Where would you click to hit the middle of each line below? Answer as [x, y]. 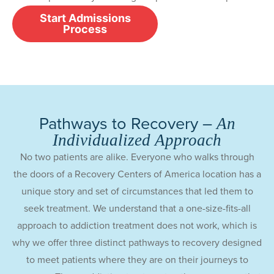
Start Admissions [85, 18]
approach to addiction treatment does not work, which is [137, 225]
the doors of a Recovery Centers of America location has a [137, 174]
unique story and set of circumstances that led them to [137, 191]
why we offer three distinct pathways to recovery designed [137, 242]
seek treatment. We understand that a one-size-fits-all [137, 208]
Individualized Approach [137, 140]
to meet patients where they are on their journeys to [137, 259]
